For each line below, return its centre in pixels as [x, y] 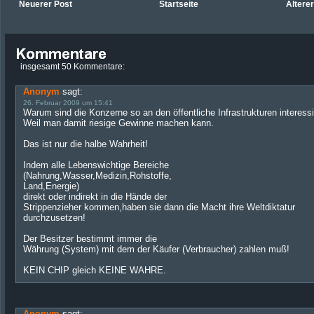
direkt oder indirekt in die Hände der [95, 197]
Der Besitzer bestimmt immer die [90, 239]
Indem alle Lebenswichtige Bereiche [96, 165]
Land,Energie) [51, 186]
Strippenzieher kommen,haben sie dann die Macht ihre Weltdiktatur [159, 207]
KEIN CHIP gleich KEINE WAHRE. [95, 270]
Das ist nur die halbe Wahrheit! [86, 144]
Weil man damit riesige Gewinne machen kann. [118, 123]
